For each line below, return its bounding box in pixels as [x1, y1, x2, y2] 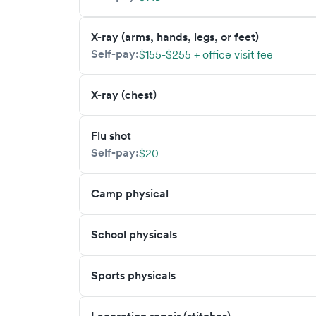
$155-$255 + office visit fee [139, 47, 273, 61]
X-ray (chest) [91, 87, 157, 102]
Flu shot [91, 128, 131, 143]
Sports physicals [91, 268, 176, 283]
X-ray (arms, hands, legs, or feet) [91, 30, 259, 44]
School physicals [91, 227, 177, 242]
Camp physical [91, 186, 169, 201]
